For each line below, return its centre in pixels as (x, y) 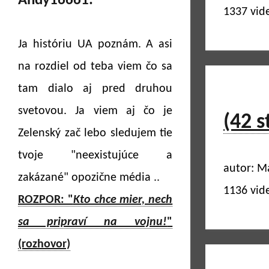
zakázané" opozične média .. (89, 178)
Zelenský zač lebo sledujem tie (95, 133)
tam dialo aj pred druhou (95, 89)
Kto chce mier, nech (123, 200)
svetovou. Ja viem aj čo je (95, 111)
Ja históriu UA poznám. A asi (95, 44)
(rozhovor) (44, 244)
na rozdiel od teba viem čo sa (95, 67)
